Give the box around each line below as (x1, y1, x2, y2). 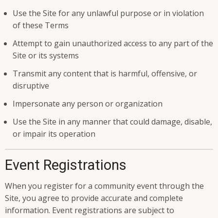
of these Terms (13, 20, 69, 31)
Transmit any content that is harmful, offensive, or (13, 68, 197, 79)
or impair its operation (13, 128, 95, 140)
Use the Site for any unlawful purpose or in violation (13, 8, 204, 19)
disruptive (13, 80, 49, 91)
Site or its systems (13, 50, 79, 61)
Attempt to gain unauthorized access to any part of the (13, 38, 213, 49)
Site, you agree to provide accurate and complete (5, 193, 183, 204)
